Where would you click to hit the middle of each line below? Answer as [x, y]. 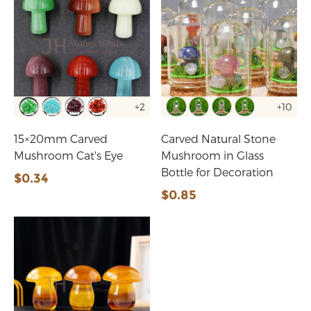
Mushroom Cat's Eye [68, 155]
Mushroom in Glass [213, 155]
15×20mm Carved [61, 139]
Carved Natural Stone [219, 139]
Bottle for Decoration [218, 172]
